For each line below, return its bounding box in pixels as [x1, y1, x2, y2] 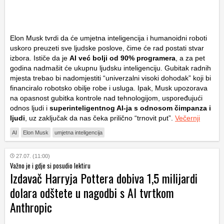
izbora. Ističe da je [10, 54, 69, 62]
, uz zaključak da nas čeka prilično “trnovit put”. [25, 114, 175, 122]
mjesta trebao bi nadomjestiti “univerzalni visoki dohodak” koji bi [10, 74, 211, 82]
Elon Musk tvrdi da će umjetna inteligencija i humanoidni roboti [10, 34, 207, 42]
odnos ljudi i [10, 104, 49, 112]
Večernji [175, 114, 200, 122]
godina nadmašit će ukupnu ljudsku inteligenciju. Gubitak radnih [10, 64, 211, 72]
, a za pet [175, 54, 205, 62]
